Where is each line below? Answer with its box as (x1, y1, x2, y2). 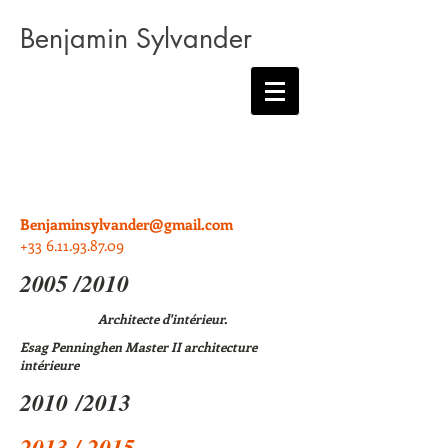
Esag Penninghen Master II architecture (20, 338, 257, 355)
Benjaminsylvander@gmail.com (20, 214, 233, 234)
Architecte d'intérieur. (98, 310, 227, 327)
